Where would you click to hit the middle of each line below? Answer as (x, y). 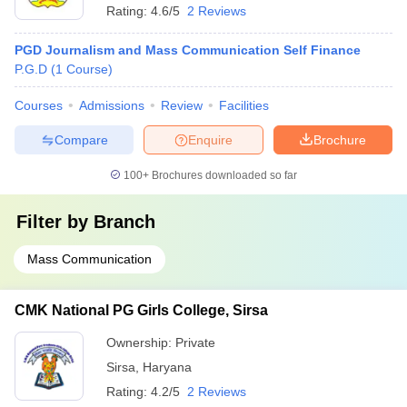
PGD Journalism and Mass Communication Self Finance (188, 50)
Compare (81, 139)
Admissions (112, 105)
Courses (39, 105)
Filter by (55, 222)
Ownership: (141, 342)
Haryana (167, 367)
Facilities (244, 105)
